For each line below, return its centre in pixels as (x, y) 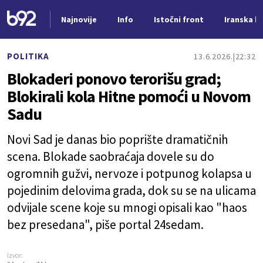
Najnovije (79, 19)
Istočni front (178, 19)
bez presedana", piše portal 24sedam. (105, 225)
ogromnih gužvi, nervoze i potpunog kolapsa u (129, 173)
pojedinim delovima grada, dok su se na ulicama (131, 190)
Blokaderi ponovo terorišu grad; (114, 79)
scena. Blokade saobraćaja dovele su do (111, 156)
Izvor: (15, 255)
